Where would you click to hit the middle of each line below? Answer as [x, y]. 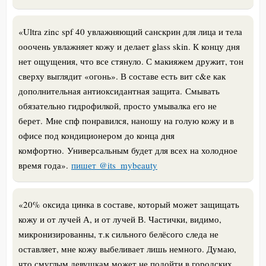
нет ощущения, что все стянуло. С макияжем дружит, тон [131, 61]
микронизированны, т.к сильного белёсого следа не [118, 234]
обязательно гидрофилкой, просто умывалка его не [118, 105]
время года [40, 165]
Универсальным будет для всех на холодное [152, 150]
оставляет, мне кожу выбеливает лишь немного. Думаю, [127, 248]
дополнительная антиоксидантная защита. [102, 91]
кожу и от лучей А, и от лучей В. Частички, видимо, [120, 219]
